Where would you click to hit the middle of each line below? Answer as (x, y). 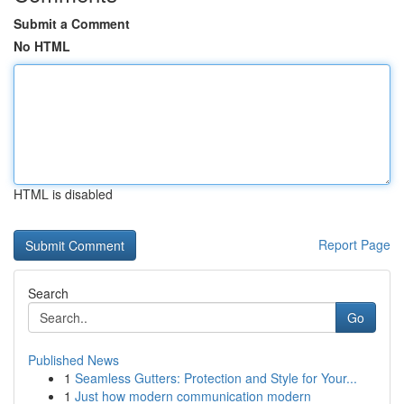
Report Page (354, 244)
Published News (73, 360)
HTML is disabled (63, 194)
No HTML (42, 46)
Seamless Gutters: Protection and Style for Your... (216, 378)
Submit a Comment (72, 23)
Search (48, 293)
